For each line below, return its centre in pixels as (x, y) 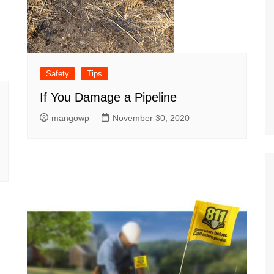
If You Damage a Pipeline (108, 97)
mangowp (70, 118)
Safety (57, 74)
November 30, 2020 (151, 118)
